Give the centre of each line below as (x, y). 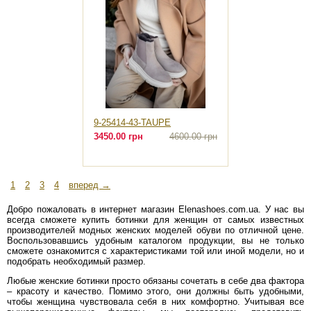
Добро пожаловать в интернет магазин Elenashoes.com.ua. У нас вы (155, 210)
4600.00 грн (193, 137)
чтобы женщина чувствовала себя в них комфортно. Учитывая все (155, 302)
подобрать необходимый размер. (76, 262)
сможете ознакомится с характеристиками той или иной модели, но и (155, 251)
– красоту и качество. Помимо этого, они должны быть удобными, (155, 292)
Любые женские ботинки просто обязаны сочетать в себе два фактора (155, 281)
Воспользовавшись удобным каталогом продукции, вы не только (155, 241)
